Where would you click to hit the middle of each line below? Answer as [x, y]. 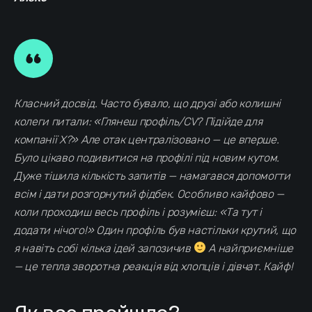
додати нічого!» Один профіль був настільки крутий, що [155, 230]
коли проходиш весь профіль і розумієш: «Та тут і [138, 212]
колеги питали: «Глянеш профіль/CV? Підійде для [138, 121]
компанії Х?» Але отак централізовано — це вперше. [147, 139]
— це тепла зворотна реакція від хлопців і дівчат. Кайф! [154, 266]
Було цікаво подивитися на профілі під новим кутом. [147, 157]
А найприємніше [249, 248]
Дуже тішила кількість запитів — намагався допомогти [152, 175]
